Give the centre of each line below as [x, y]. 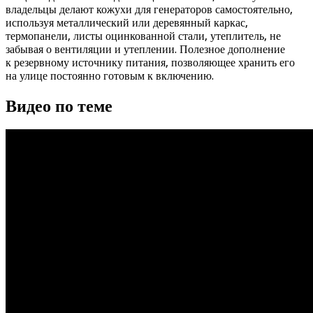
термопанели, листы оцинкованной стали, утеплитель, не [143, 36]
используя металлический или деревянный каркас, [127, 22]
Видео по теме [59, 106]
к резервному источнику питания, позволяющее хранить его [150, 62]
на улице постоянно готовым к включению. [110, 75]
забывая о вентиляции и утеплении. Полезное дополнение [145, 49]
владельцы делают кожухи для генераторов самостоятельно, [149, 9]
